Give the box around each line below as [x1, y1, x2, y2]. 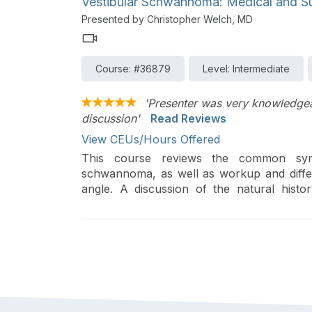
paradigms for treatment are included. [81, 197, 281, 212]
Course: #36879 [95, 63, 171, 75]
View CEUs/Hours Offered [81, 132, 220, 147]
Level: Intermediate [203, 63, 290, 75]
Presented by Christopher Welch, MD [81, 13, 253, 26]
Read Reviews [150, 111, 226, 126]
